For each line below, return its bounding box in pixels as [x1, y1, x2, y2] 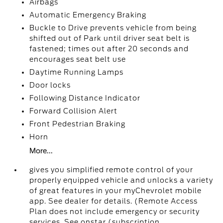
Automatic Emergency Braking [29, 11, 147, 19]
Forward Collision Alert [29, 107, 118, 115]
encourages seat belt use [29, 55, 126, 63]
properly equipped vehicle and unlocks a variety [29, 176, 214, 184]
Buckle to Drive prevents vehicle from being [29, 24, 197, 32]
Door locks [29, 81, 71, 89]
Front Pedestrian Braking [29, 120, 126, 128]
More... [29, 147, 53, 155]
